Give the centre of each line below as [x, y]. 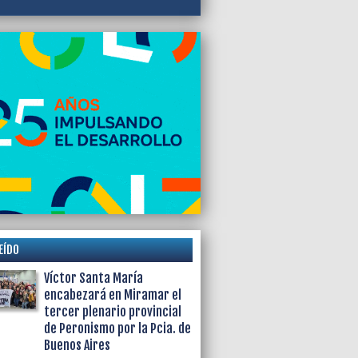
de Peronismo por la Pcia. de [118, 328]
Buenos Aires [78, 345]
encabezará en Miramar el [113, 294]
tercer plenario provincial [113, 311]
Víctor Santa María [94, 278]
